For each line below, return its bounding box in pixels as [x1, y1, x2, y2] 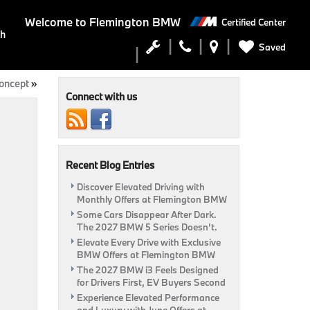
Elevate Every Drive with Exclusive [76, 236, 221, 248]
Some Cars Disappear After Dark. [76, 208, 217, 221]
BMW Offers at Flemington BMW [76, 248, 215, 261]
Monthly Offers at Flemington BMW [76, 193, 227, 206]
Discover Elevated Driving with [76, 181, 205, 193]
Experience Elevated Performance [76, 291, 219, 304]
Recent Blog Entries [65, 158, 154, 172]
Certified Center [221, 15, 286, 28]
